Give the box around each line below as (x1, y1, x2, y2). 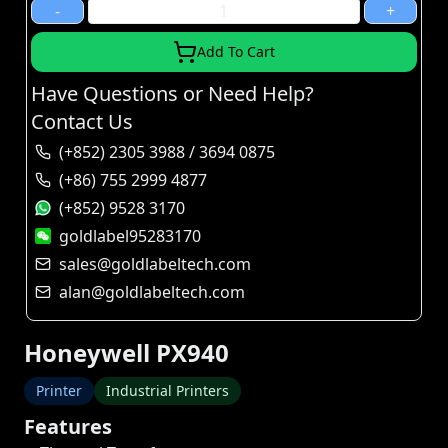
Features (24, 413, 112, 440)
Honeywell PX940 (24, 336, 229, 369)
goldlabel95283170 (58, 225, 201, 247)
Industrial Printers (106, 381, 229, 400)
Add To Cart (196, 42, 275, 61)
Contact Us (30, 108, 133, 135)
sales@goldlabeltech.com (58, 253, 251, 275)
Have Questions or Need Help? (30, 80, 314, 107)
